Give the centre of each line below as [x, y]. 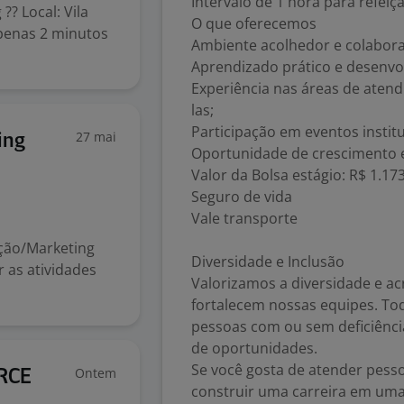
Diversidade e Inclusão [268, 262]
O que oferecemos [254, 23]
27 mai [96, 137]
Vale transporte [244, 218]
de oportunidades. [254, 348]
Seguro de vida [242, 197]
